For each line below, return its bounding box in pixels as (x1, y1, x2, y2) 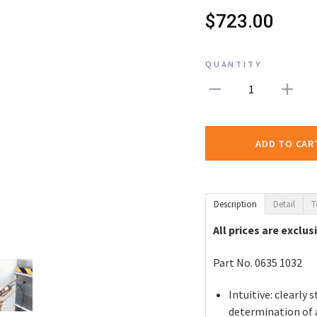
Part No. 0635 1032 (213, 255, 302, 270)
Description (214, 198, 257, 211)
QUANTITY (205, 58, 263, 69)
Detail (273, 198, 295, 211)
